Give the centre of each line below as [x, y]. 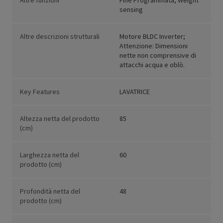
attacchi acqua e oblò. [152, 65]
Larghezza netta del [50, 155]
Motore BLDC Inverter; [152, 37]
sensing [131, 10]
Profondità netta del [50, 191]
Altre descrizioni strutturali [60, 37]
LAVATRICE [135, 92]
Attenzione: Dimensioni [154, 46]
